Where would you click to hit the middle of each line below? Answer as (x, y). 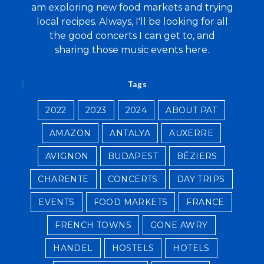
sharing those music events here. (132, 50)
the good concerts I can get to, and (132, 36)
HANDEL (73, 248)
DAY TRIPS (201, 179)
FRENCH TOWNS (93, 225)
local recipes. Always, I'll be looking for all (132, 22)
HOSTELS (133, 248)
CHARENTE (63, 179)
